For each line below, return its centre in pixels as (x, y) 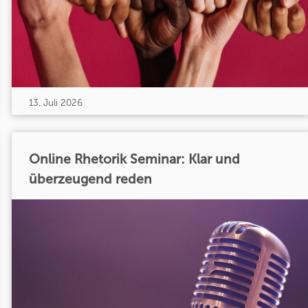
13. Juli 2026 (55, 102)
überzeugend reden (90, 179)
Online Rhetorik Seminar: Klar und (134, 159)
